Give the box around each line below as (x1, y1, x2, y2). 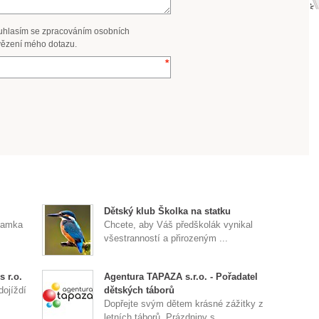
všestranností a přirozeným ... (104, 233, 229, 244)
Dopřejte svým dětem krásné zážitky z (104, 298, 264, 309)
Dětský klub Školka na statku (104, 206, 231, 216)
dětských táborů (104, 285, 175, 296)
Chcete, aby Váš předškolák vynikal (104, 219, 253, 230)
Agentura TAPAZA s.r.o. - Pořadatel (104, 271, 258, 282)
